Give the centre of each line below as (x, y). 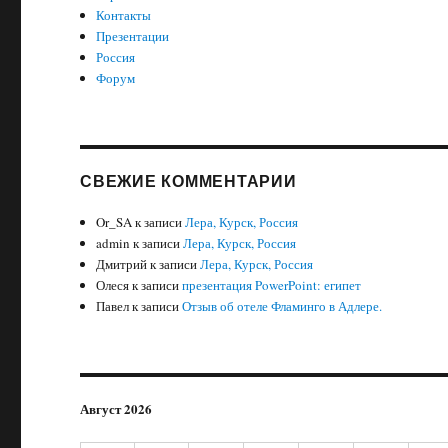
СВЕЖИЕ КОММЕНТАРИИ (188, 180)
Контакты (124, 15)
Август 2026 (116, 408)
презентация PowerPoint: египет (272, 285)
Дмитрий (122, 264)
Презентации (133, 36)
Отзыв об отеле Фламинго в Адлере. (282, 306)
